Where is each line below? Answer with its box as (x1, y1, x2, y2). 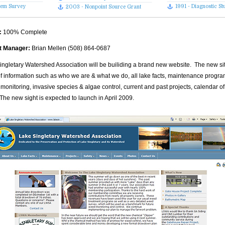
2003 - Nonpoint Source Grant (66, 4, 142, 10)
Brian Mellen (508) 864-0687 (30, 45, 111, 52)
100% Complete (2, 29, 48, 36)
